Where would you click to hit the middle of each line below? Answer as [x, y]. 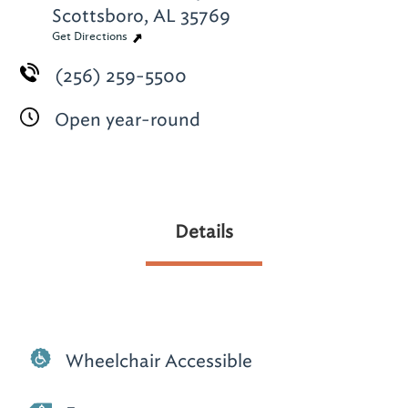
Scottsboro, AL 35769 [141, 16]
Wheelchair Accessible [159, 361]
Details [204, 232]
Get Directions [91, 37]
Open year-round [127, 120]
